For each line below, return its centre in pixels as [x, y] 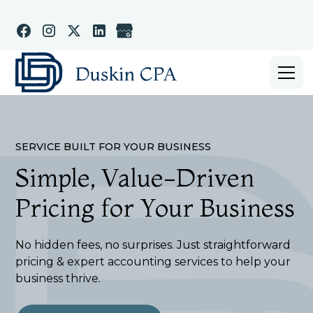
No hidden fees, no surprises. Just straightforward [153, 245]
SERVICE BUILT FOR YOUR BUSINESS [114, 147]
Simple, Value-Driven [135, 177]
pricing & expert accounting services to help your [153, 262]
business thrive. [58, 278]
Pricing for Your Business [155, 208]
